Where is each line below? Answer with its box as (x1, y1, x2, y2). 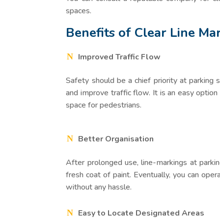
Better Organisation (78, 133, 154, 144)
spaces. (66, 5, 92, 16)
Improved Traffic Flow (78, 51, 161, 62)
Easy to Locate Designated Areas (78, 207, 205, 219)
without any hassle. (66, 181, 132, 192)
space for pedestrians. (66, 99, 142, 110)
